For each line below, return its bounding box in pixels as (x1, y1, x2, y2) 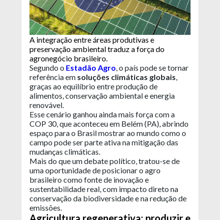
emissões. (29, 203, 63, 213)
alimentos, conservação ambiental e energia (29, 91, 175, 101)
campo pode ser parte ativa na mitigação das (29, 137, 178, 147)
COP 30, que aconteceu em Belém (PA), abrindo (29, 119, 189, 129)
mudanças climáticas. (29, 147, 102, 157)
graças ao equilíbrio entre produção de (29, 82, 158, 91)
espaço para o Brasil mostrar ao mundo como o (29, 128, 186, 138)
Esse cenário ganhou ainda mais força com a (29, 110, 175, 119)
